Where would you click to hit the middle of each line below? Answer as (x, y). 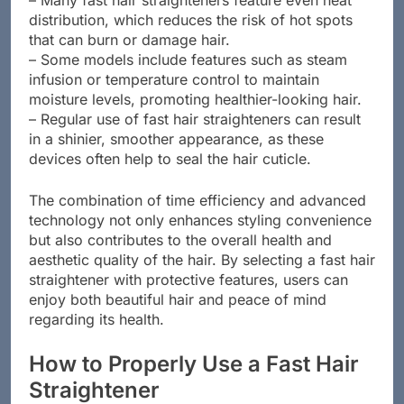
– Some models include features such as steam (188, 75)
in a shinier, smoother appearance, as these (176, 155)
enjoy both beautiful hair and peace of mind (178, 315)
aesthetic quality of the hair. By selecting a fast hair (202, 275)
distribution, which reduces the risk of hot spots (191, 36)
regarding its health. (96, 335)
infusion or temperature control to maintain (174, 95)
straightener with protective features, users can (188, 295)
